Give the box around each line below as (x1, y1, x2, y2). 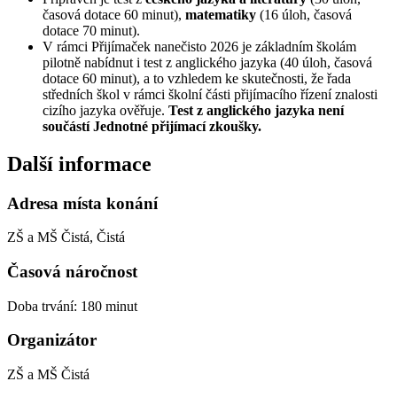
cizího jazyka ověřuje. (43, 102, 168, 118)
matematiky (185, 6, 256, 22)
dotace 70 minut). (43, 22, 140, 38)
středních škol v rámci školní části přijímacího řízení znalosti (43, 86, 378, 102)
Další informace (7, 152, 152, 175)
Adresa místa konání (7, 193, 158, 213)
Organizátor (7, 331, 97, 350)
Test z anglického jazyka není (168, 102, 344, 118)
